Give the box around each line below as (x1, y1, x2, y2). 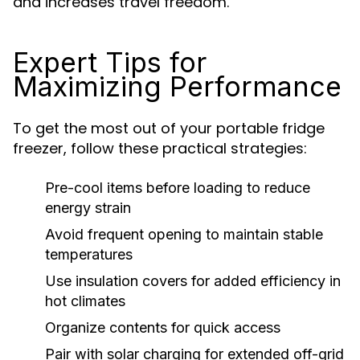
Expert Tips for (13, 46, 207, 79)
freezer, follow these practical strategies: (13, 138, 307, 158)
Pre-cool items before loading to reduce (45, 179, 310, 196)
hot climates (45, 292, 125, 309)
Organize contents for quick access (45, 319, 280, 336)
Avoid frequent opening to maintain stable (45, 226, 323, 243)
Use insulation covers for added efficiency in (45, 272, 341, 289)
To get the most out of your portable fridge (13, 118, 325, 138)
